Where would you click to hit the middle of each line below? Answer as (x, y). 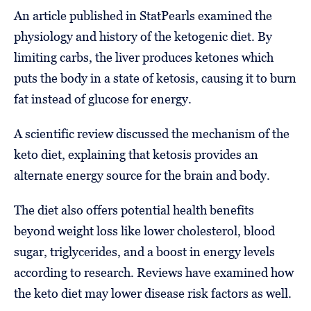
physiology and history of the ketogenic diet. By (143, 36)
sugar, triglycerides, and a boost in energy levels (144, 251)
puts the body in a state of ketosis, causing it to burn (155, 78)
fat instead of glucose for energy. (103, 99)
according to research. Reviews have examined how (154, 272)
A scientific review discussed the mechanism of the (152, 133)
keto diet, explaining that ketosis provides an (136, 154)
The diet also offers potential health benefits (134, 210)
